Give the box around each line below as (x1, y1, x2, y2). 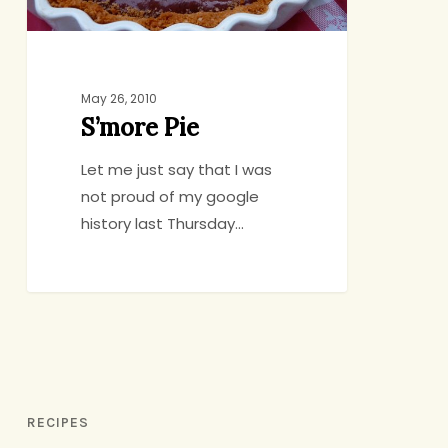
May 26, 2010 (81, 90, 158, 108)
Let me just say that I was (81, 159, 273, 181)
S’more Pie (81, 112, 200, 144)
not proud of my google (81, 186, 260, 208)
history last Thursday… (81, 213, 245, 235)
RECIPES (26, 413, 89, 431)
